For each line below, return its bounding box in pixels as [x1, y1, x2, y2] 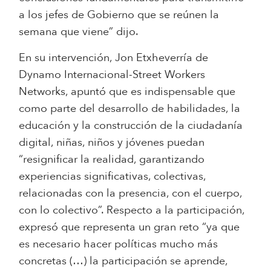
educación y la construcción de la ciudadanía [19, 117, 243, 133]
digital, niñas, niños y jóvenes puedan [19, 134, 205, 150]
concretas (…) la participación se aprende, [19, 253, 228, 269]
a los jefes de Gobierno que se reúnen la [19, 7, 220, 22]
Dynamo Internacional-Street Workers [19, 67, 206, 82]
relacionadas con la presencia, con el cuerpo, [19, 185, 243, 201]
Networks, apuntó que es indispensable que [19, 83, 236, 99]
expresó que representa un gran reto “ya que [19, 219, 240, 235]
